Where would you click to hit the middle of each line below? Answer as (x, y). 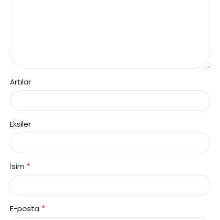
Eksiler (20, 124)
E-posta (26, 209)
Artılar (20, 82)
